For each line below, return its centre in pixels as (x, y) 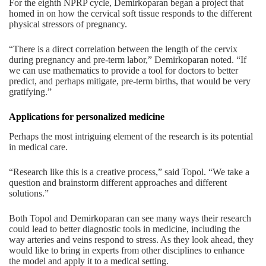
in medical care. (38, 147)
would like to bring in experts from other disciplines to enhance (127, 250)
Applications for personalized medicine (87, 116)
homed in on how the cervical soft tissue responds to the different (130, 13)
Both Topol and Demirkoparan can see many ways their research (130, 218)
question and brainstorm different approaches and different (118, 182)
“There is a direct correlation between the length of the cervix (123, 49)
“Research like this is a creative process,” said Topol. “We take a (129, 172)
